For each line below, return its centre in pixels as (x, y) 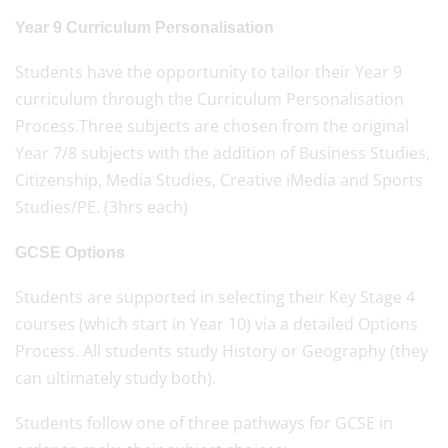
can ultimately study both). (117, 378)
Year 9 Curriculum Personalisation (144, 28)
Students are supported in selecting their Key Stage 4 (215, 297)
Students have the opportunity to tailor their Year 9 (208, 72)
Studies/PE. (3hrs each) (101, 207)
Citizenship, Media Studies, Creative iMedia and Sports (219, 180)
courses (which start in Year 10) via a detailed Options (216, 324)
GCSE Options (70, 253)
